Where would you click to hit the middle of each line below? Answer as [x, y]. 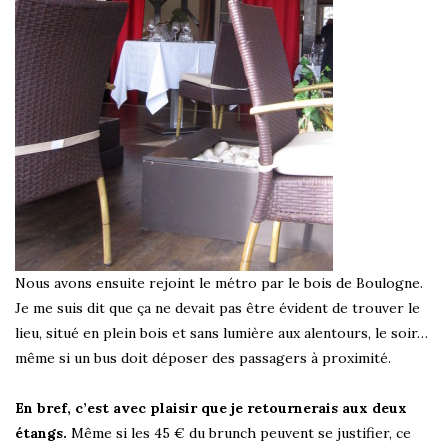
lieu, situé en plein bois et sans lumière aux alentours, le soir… [221, 333]
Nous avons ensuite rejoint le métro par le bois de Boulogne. [219, 283]
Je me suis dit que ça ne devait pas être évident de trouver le [217, 308]
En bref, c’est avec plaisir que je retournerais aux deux [211, 408]
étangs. [41, 433]
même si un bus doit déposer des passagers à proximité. [203, 358]
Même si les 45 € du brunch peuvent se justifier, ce [239, 433]
